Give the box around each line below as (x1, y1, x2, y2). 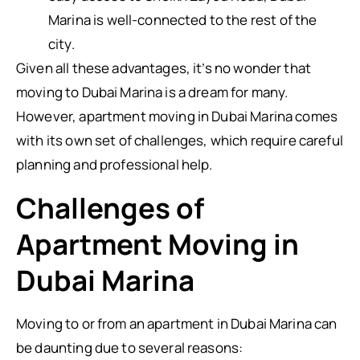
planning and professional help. (16, 155, 213, 174)
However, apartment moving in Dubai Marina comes (16, 107, 338, 125)
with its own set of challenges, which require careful (16, 131, 343, 149)
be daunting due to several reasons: (16, 338, 243, 357)
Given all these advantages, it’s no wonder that (16, 59, 312, 77)
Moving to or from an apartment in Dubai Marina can (16, 314, 337, 333)
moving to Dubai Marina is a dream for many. (16, 83, 288, 101)
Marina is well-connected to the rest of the (48, 10, 317, 29)
